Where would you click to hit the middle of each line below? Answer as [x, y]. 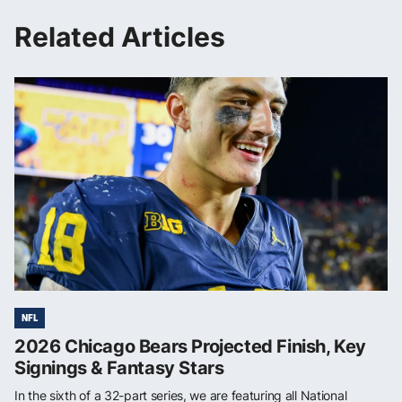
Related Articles [120, 36]
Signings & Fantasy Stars [119, 367]
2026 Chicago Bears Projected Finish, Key [191, 346]
